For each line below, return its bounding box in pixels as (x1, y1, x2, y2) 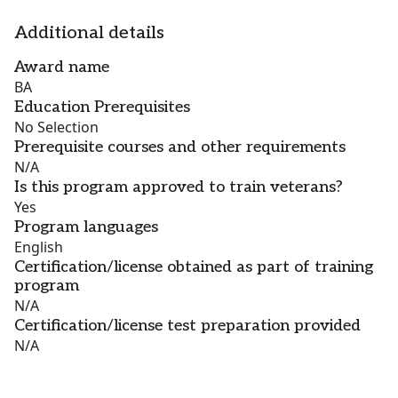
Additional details (14, 22, 164, 44)
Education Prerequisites (14, 98, 190, 117)
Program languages (14, 218, 158, 237)
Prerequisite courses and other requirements (14, 138, 346, 157)
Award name (14, 58, 109, 77)
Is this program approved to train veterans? (14, 178, 343, 197)
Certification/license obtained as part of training (14, 258, 373, 277)
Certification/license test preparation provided (14, 316, 361, 336)
